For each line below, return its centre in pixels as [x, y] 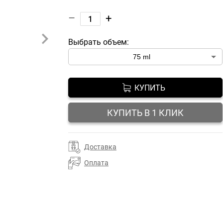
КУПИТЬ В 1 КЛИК [145, 112]
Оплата [96, 163]
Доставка [100, 147]
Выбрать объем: [99, 42]
